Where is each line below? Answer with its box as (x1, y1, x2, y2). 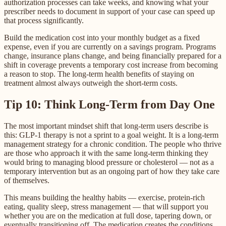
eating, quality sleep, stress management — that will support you (4, 202, 208, 211)
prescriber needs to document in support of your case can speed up (4, 7, 215, 16)
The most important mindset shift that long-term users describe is (4, 121, 208, 130)
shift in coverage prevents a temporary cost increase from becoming (4, 61, 218, 70)
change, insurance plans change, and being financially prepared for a (4, 51, 221, 61)
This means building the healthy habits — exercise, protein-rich (4, 193, 205, 202)
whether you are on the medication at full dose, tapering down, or (4, 211, 211, 220)
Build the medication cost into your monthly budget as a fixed (4, 33, 200, 42)
